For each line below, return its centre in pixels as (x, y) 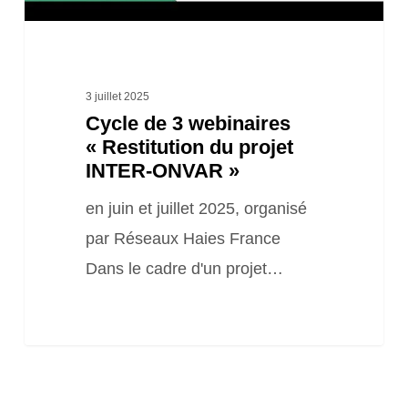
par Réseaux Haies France (183, 238)
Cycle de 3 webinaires (188, 123)
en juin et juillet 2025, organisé (196, 208)
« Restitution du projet (189, 147)
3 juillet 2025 (117, 96)
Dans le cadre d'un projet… (184, 268)
